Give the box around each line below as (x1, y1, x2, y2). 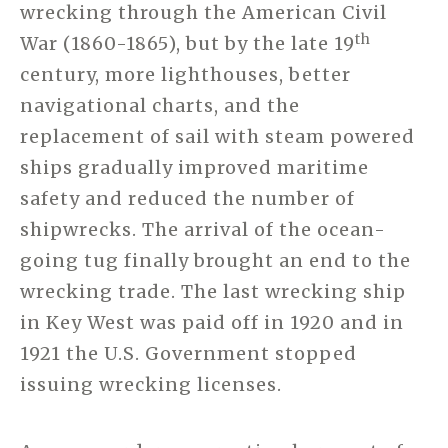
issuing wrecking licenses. (20, 373, 282, 397)
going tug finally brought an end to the (20, 249, 411, 273)
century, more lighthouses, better (20, 63, 351, 87)
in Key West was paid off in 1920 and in (20, 311, 404, 335)
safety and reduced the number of (20, 187, 355, 211)
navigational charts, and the (20, 94, 300, 118)
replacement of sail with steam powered (20, 125, 415, 149)
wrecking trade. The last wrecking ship (20, 280, 406, 304)
